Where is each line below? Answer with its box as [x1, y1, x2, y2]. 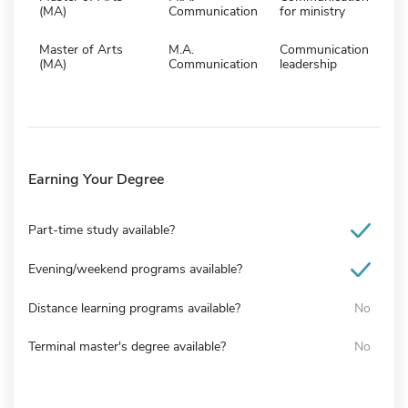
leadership [280, 55, 337, 73]
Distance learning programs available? [28, 299, 240, 317]
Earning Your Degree [28, 168, 164, 189]
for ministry [280, 2, 345, 20]
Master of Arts [39, 40, 123, 58]
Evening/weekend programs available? [28, 260, 242, 278]
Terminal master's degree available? [28, 337, 226, 355]
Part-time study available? [28, 220, 175, 239]
